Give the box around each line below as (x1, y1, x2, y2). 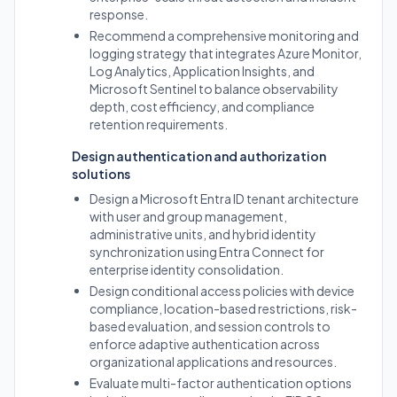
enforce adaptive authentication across (90, 336, 320, 352)
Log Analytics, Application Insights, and (90, 63, 315, 79)
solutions (72, 166, 130, 182)
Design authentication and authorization (72, 148, 326, 164)
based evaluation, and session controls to (90, 318, 331, 334)
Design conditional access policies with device (90, 283, 354, 299)
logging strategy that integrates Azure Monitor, (90, 45, 362, 61)
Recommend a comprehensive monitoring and (90, 27, 359, 43)
